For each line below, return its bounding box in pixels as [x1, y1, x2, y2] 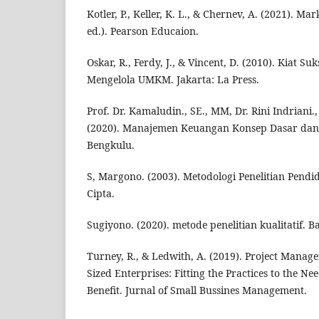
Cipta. [87, 187, 115, 201]
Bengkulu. [87, 138, 135, 152]
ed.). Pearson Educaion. [87, 24, 199, 38]
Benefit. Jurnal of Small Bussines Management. [87, 283, 307, 298]
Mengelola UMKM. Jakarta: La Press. [87, 73, 259, 87]
